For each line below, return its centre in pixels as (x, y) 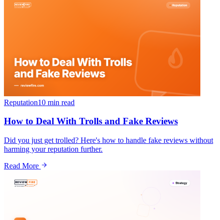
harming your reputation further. (53, 149)
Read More (22, 166)
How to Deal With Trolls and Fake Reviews (91, 121)
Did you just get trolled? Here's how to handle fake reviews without (109, 140)
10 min (49, 102)
